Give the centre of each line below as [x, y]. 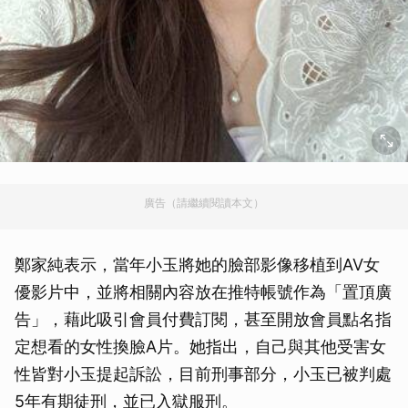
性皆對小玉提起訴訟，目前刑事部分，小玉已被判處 [203, 373]
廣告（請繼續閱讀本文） [204, 202]
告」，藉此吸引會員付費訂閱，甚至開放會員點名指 [203, 319]
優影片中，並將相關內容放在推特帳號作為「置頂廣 [203, 291]
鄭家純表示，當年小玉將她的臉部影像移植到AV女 [197, 264]
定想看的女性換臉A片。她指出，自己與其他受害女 [200, 346]
